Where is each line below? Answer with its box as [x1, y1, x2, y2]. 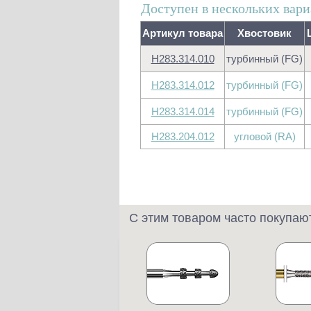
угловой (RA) [233, 131, 296, 142]
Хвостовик [237, 27, 292, 39]
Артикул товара [142, 27, 223, 39]
